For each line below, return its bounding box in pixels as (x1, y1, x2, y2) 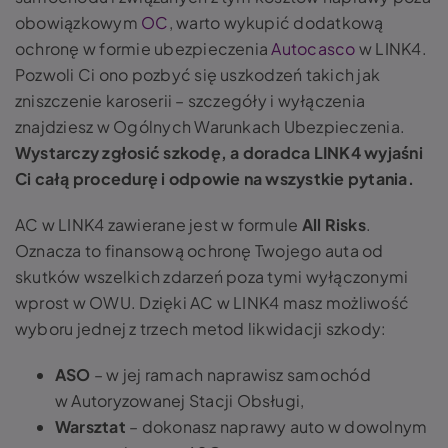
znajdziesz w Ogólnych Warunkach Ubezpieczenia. (15, 116, 406, 137)
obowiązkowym (15, 12, 142, 33)
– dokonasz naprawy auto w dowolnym (129, 416, 428, 437)
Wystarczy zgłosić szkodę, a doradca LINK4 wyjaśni (15, 142, 423, 163)
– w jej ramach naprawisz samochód (93, 364, 371, 385)
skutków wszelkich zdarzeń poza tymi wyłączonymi (15, 266, 409, 287)
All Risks (298, 214, 366, 235)
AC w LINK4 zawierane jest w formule (15, 214, 299, 235)
